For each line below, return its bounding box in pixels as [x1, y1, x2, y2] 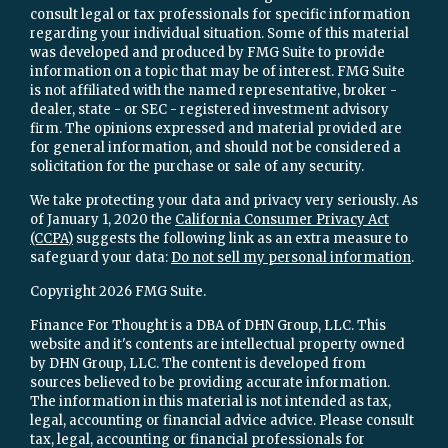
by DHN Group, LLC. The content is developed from [30, 355, 366, 373]
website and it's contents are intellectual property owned [30, 336, 405, 354]
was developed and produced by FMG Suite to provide [30, 44, 385, 62]
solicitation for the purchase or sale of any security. [30, 158, 364, 176]
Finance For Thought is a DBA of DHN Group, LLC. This [30, 317, 386, 335]
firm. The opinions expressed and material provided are [30, 120, 402, 138]
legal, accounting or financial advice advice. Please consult [30, 412, 414, 430]
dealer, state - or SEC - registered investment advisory [30, 101, 389, 119]
